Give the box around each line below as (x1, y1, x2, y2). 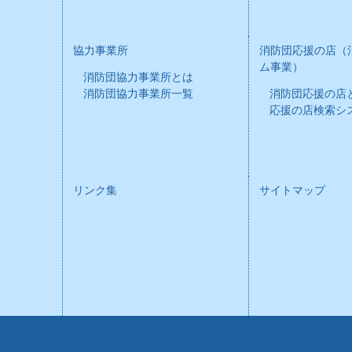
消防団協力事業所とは (82, 71, 193, 84)
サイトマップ (258, 184, 325, 197)
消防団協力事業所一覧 (82, 87, 193, 101)
